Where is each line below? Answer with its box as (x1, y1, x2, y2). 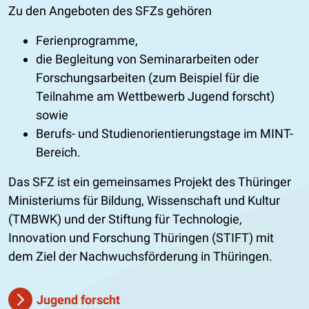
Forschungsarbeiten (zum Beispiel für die (36, 70, 259, 85)
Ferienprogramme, (36, 32, 138, 48)
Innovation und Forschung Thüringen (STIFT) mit (8, 230, 274, 245)
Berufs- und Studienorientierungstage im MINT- (36, 126, 293, 141)
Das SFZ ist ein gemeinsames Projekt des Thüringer (8, 174, 291, 189)
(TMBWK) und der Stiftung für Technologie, (8, 211, 242, 226)
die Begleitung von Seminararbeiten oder (36, 51, 259, 66)
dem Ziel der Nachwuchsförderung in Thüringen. (8, 248, 272, 263)
